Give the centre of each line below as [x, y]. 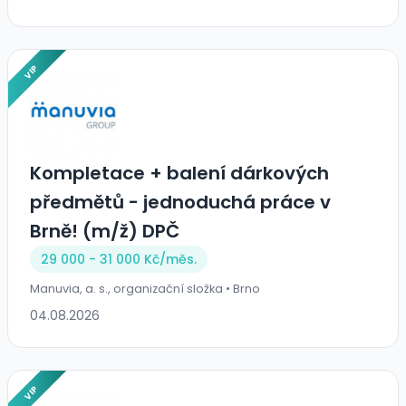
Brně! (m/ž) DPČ [105, 232]
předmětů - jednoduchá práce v [180, 203]
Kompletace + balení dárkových [179, 174]
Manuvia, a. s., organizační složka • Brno [145, 289]
